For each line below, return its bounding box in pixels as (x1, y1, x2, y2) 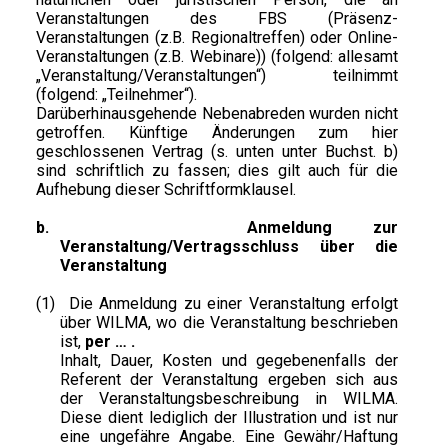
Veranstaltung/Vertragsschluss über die (60, 237, 399, 257)
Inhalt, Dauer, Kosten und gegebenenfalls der (60, 351, 399, 371)
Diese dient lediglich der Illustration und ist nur (60, 408, 399, 428)
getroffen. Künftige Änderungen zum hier (36, 123, 399, 143)
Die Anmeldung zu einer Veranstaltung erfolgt (68, 294, 399, 314)
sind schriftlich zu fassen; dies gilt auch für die (36, 161, 399, 181)
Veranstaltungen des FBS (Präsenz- (36, 9, 399, 29)
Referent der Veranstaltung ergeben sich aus (60, 370, 399, 390)
